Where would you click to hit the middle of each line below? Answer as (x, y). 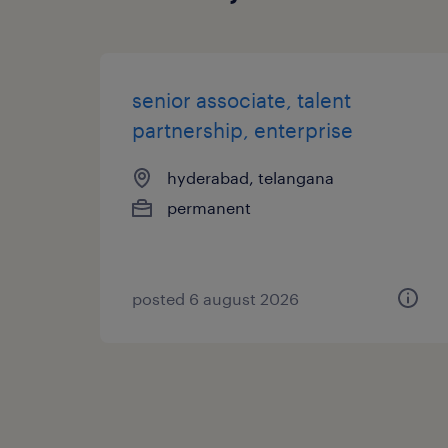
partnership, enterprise (242, 129)
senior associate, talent (241, 99)
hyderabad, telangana (250, 177)
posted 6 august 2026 (215, 298)
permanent (209, 207)
